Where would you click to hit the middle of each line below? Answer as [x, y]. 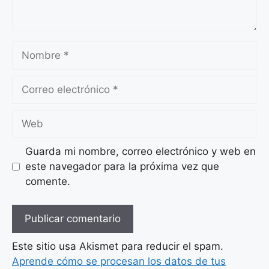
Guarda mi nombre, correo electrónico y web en [140, 152]
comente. [47, 182]
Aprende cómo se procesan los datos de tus [119, 261]
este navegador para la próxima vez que [122, 167]
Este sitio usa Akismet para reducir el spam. [118, 246]
